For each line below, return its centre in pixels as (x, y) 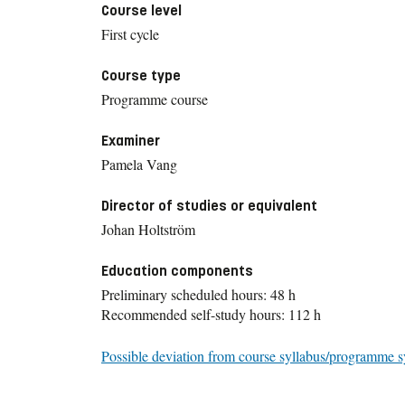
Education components (177, 270)
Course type (141, 75)
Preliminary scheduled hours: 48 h (198, 294)
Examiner (131, 140)
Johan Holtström (148, 229)
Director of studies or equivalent (209, 205)
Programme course (155, 99)
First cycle (130, 33)
